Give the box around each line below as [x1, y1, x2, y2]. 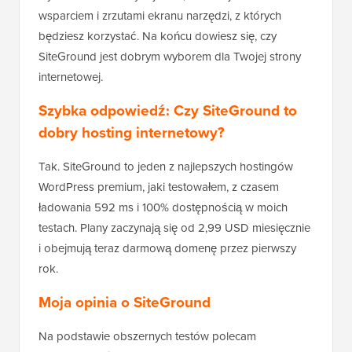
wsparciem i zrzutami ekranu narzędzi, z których [38, 7, 281, 25]
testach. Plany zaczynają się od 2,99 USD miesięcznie [38, 219, 310, 237]
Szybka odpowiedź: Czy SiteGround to [38, 99, 297, 123]
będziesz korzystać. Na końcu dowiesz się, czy [38, 27, 277, 46]
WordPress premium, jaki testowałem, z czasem [38, 178, 279, 196]
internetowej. [38, 68, 103, 86]
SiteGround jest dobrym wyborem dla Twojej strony [38, 48, 301, 66]
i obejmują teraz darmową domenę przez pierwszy [38, 240, 296, 258]
